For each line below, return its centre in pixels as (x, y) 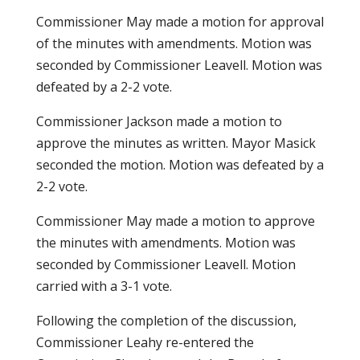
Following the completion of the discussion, (166, 321)
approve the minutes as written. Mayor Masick (176, 143)
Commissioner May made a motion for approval (180, 22)
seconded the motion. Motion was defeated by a (180, 165)
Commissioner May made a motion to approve (175, 221)
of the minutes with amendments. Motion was (174, 43)
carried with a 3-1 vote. (104, 286)
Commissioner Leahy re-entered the (145, 342)
